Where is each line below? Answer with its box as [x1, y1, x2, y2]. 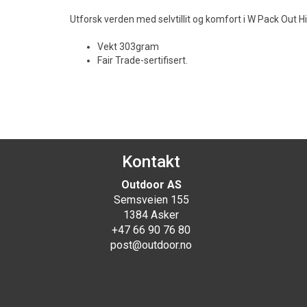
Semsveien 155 [113, 193, 189, 206]
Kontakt [122, 152, 181, 171]
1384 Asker [123, 208, 180, 221]
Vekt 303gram [97, 41, 159, 52]
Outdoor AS [121, 178, 182, 191]
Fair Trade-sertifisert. [97, 55, 188, 66]
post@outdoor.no [110, 238, 193, 251]
